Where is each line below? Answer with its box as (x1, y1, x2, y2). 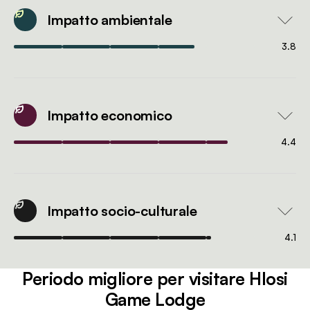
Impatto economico (47, 106, 172, 124)
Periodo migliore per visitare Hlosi (22, 268, 288, 290)
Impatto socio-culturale (47, 201, 197, 219)
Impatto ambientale (47, 10, 172, 28)
